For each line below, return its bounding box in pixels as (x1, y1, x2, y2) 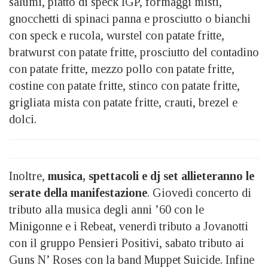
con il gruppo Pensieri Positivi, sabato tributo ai (9, 236, 244, 250)
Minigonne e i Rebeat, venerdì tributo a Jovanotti (9, 220, 248, 233)
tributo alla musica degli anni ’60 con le (9, 203, 204, 217)
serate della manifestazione (9, 186, 147, 200)
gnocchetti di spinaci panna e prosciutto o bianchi (9, 12, 251, 26)
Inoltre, (9, 169, 48, 183)
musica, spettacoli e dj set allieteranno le (48, 169, 254, 183)
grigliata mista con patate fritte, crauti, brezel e (9, 96, 237, 109)
